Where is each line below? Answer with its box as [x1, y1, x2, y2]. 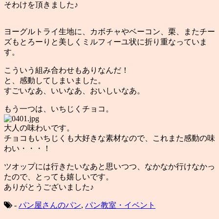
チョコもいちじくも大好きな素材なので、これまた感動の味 [4, 133, 215, 142]
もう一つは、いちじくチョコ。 [4, 104, 113, 113]
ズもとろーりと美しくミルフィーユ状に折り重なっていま [4, 37, 207, 46]
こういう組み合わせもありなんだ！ [4, 66, 129, 74]
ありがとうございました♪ [4, 182, 94, 191]
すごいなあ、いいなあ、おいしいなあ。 [4, 86, 145, 95]
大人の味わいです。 [4, 123, 74, 132]
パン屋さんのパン [19, 200, 81, 209]
